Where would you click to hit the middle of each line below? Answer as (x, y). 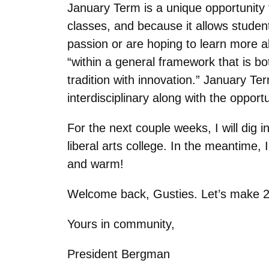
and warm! (95, 164)
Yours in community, (121, 224)
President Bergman (119, 254)
